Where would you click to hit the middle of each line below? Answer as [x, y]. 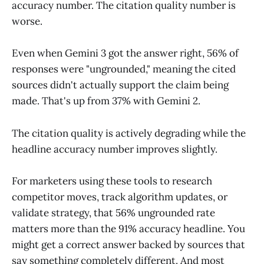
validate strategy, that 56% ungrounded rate [113, 212]
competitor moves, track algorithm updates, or [120, 197]
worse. [27, 22]
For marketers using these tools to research [112, 181]
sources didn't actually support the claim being [120, 85]
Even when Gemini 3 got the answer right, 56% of [125, 53]
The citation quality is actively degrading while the [129, 133]
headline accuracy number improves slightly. [115, 149]
